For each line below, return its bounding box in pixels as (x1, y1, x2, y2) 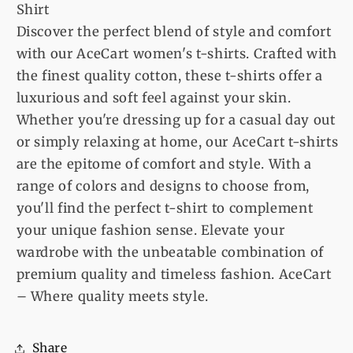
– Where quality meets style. (16, 288, 209, 305)
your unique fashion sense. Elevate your (16, 221, 285, 239)
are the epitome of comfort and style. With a (16, 155, 312, 173)
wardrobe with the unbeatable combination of (16, 243, 324, 261)
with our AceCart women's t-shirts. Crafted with (16, 45, 337, 62)
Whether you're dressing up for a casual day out (16, 111, 336, 128)
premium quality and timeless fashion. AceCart (16, 266, 332, 283)
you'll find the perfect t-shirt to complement (16, 199, 314, 217)
